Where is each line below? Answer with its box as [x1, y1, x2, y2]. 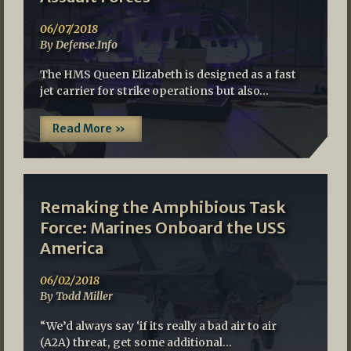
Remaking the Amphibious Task [39, 197, 285, 218]
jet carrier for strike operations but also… [39, 84, 269, 99]
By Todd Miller [39, 289, 113, 304]
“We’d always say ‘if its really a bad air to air [39, 319, 277, 334]
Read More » [52, 121, 125, 136]
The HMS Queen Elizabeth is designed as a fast [39, 67, 296, 82]
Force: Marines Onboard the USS [39, 218, 286, 238]
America [39, 238, 103, 259]
